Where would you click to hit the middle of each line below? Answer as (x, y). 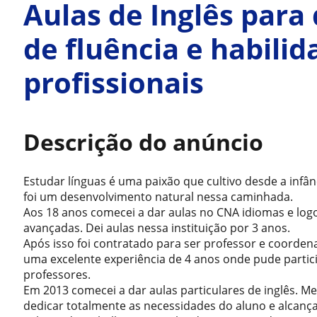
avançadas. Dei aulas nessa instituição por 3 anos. (157, 228)
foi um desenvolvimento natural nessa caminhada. (158, 197)
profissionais (114, 82)
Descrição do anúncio (144, 142)
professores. (57, 275)
